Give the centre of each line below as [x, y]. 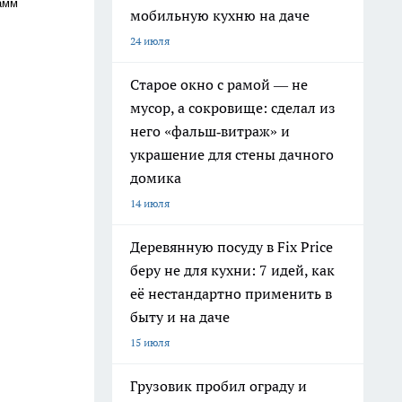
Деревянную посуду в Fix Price [232, 247]
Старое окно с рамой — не [219, 84]
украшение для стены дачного [232, 154]
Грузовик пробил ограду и [218, 386]
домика [156, 178]
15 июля [150, 342]
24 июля [150, 41]
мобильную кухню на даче [220, 15]
